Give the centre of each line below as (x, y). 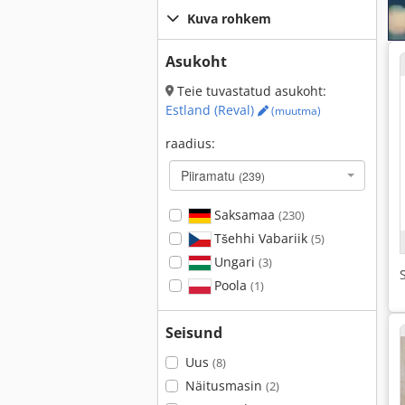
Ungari (234, 262)
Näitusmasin (225, 386)
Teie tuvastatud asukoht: (250, 91)
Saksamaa (244, 215)
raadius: (190, 143)
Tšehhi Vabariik (260, 238)
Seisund (194, 333)
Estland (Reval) (212, 110)
